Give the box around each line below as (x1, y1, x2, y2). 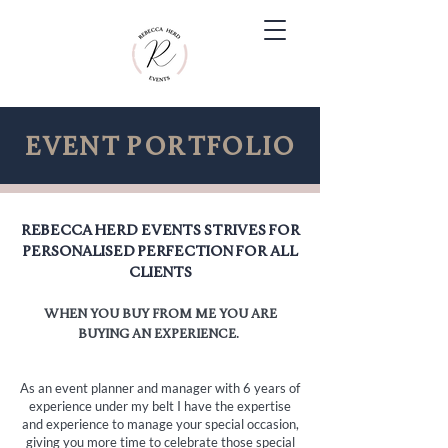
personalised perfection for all (22, 245, 298, 261)
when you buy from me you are (43, 308, 277, 322)
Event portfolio (25, 135, 295, 163)
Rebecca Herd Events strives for (20, 224, 300, 240)
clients (128, 266, 192, 282)
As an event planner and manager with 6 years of (20, 380, 300, 396)
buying (78, 328, 129, 342)
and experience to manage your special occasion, (21, 416, 299, 432)
